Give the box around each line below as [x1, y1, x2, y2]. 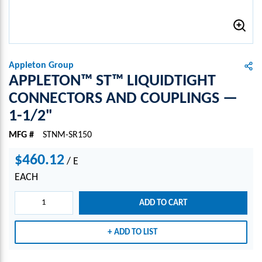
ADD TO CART [139, 198, 187, 208]
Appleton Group [9, 61, 74, 70]
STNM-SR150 [43, 130, 92, 140]
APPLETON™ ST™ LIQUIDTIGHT [9, 73, 216, 89]
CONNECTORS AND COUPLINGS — [9, 91, 237, 107]
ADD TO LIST [114, 227, 157, 237]
